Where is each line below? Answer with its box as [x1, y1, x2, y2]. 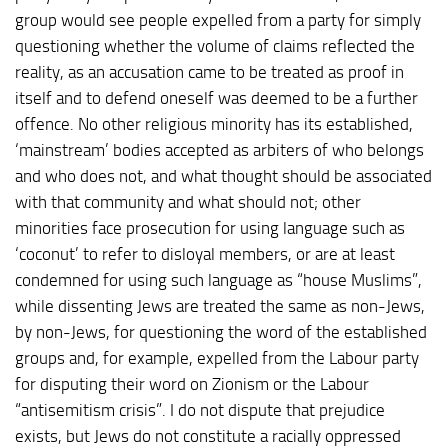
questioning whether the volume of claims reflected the [15, 35, 415, 56]
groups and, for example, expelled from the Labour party [15, 347, 419, 368]
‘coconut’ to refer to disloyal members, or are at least [15, 243, 395, 264]
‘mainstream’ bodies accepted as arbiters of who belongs [15, 139, 424, 160]
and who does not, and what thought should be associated [15, 165, 432, 186]
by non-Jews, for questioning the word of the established [15, 321, 427, 342]
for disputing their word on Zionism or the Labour [15, 373, 369, 394]
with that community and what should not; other [15, 191, 361, 212]
